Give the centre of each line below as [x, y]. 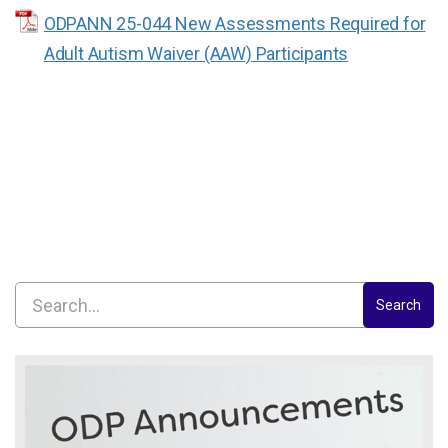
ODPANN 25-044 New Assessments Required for [234, 23]
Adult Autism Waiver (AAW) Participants [196, 53]
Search [398, 305]
